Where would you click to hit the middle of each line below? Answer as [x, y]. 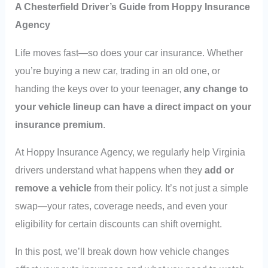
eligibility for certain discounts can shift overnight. [119, 224]
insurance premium [59, 124]
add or [220, 170]
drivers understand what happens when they [110, 170]
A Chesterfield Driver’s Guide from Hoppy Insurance [133, 7]
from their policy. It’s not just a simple [170, 188]
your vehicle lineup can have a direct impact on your [133, 106]
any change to [216, 88]
